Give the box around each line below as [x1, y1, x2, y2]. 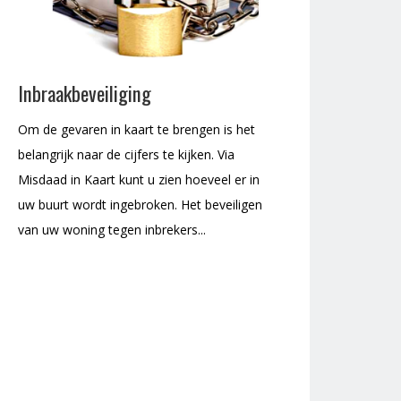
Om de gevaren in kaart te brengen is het [18, 121, 255, 139]
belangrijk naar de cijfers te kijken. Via [18, 146, 235, 164]
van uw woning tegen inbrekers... [18, 221, 206, 239]
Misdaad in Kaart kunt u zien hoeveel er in [18, 171, 260, 189]
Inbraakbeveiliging [18, 78, 151, 108]
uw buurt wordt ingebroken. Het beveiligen [18, 196, 262, 214]
